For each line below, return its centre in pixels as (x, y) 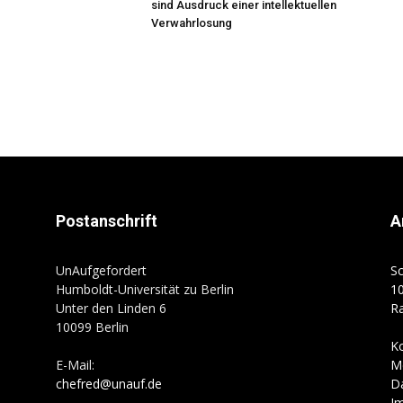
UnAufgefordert (101, 270)
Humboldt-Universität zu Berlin (145, 289)
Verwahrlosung (192, 23)
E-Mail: (75, 365)
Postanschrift (107, 221)
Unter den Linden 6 (111, 308)
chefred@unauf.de (109, 384)
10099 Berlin (92, 327)
